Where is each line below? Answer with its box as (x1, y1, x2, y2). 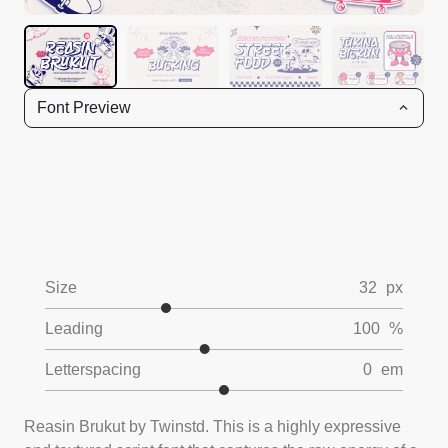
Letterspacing (45, 360, 141, 378)
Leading (45, 319, 103, 337)
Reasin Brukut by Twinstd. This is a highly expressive (24, 417, 401, 435)
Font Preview (37, 98, 131, 116)
